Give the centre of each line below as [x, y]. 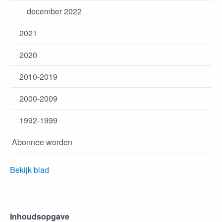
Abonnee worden [42, 142]
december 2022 [54, 11]
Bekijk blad [30, 170]
